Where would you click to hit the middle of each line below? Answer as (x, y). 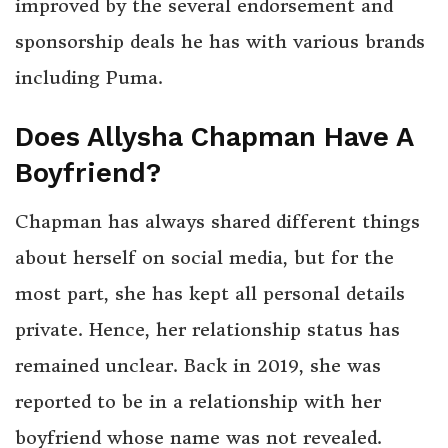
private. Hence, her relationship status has (207, 330)
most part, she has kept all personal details (210, 294)
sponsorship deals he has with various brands (220, 42)
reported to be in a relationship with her (198, 402)
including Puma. (89, 78)
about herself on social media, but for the (204, 258)
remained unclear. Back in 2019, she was (198, 366)
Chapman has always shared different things (217, 222)
